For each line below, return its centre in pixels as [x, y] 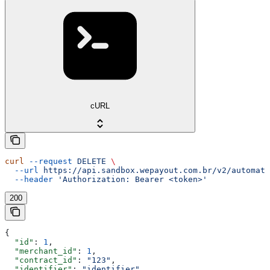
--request [48, 162]
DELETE [89, 162]
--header [29, 180]
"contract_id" [41, 260]
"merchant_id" [41, 251]
